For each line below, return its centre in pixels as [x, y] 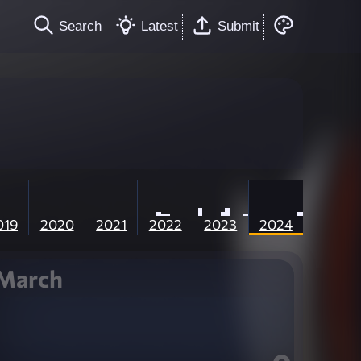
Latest [160, 25]
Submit [239, 25]
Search [80, 25]
